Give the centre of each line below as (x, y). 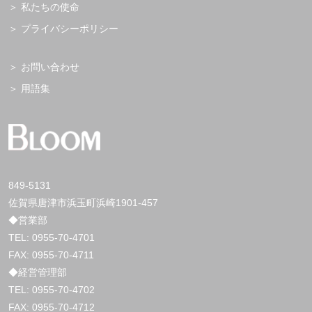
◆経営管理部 (38, 272)
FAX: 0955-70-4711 (51, 255)
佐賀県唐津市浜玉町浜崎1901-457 (83, 202)
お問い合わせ (50, 67)
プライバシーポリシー (70, 28)
